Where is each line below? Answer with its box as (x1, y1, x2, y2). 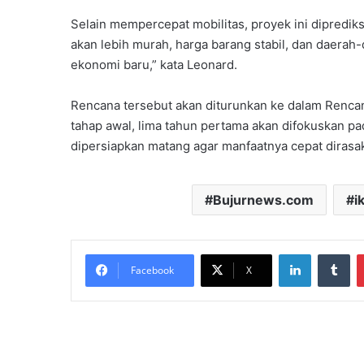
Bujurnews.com (212, 192, 314, 209)
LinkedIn (310, 247, 353, 261)
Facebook (131, 263, 174, 278)
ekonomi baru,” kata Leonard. (71, 57, 237, 73)
